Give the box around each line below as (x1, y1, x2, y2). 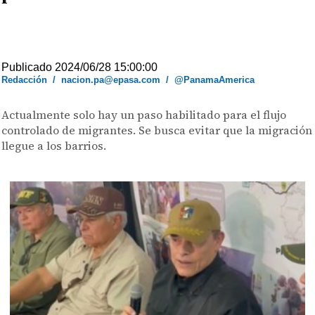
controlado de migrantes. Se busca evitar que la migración (1, 122, 313, 138)
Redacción (1, 75, 48, 85)
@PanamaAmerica (174, 75, 255, 85)
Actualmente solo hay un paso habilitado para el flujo (1, 107, 287, 122)
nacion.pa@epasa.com (61, 75, 161, 85)
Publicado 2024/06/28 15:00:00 (1, 61, 158, 73)
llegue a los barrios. (1, 138, 107, 153)
